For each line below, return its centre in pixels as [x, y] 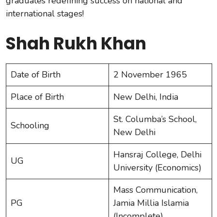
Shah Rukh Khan [76, 43]
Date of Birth [36, 74]
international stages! [45, 13]
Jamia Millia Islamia [151, 203]
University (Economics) [157, 167]
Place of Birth [37, 97]
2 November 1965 [150, 74]
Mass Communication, [155, 190]
